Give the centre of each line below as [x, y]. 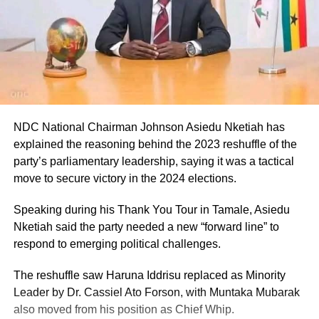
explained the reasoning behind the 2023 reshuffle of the [155, 144]
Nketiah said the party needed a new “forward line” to [146, 226]
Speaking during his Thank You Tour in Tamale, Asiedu [151, 209]
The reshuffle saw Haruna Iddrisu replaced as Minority [149, 275]
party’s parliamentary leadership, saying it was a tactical [153, 161]
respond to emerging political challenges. [117, 244]
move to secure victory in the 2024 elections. [125, 178]
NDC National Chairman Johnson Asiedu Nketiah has [149, 127]
